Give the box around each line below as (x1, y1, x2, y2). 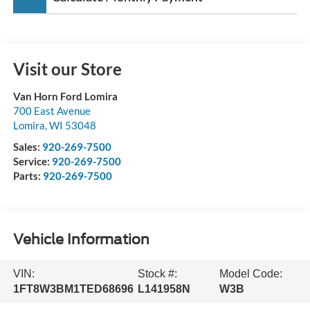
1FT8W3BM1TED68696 (12, 282, 134, 295)
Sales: (12, 140, 42, 154)
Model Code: (219, 267, 282, 280)
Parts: (12, 170, 43, 183)
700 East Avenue (12, 104, 91, 118)
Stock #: (137, 267, 177, 280)
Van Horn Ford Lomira (12, 90, 118, 103)
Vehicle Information (12, 230, 149, 248)
